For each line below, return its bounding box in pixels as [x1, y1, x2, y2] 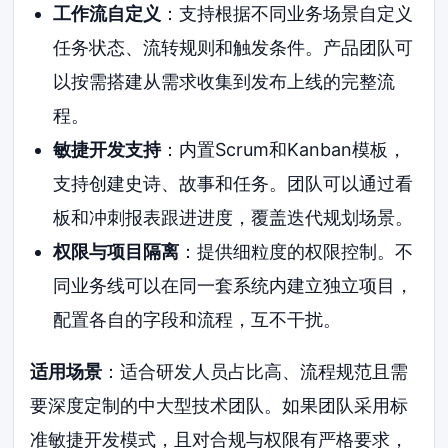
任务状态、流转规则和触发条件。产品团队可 [52, 36, 413, 58]
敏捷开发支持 [52, 138, 161, 160]
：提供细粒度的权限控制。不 [178, 240, 413, 262]
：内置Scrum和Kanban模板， [160, 138, 406, 160]
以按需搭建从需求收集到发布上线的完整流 [52, 70, 395, 92]
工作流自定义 [52, 2, 161, 24]
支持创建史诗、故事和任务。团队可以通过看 [52, 172, 413, 194]
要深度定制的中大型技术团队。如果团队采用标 [30, 394, 409, 416]
